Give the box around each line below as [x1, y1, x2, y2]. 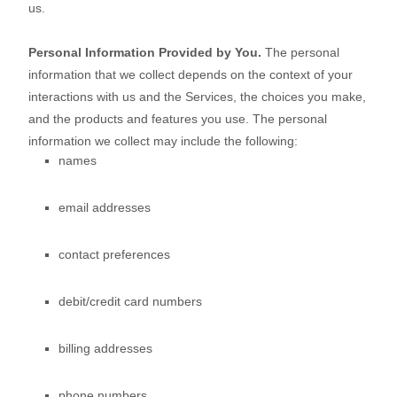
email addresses [58, 200, 151, 215]
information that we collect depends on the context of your [28, 67, 353, 82]
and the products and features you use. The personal [28, 112, 327, 127]
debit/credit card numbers [58, 294, 202, 309]
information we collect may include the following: [28, 134, 298, 149]
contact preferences [58, 247, 170, 262]
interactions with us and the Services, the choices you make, [28, 90, 366, 105]
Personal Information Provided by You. [28, 45, 261, 60]
